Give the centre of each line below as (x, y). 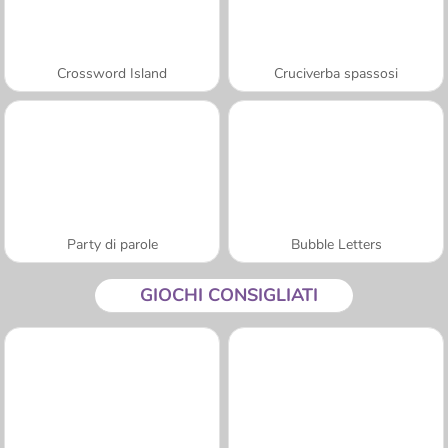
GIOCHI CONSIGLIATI (229, 294)
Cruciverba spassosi (336, 73)
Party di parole (112, 244)
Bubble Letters (336, 244)
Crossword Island (112, 73)
